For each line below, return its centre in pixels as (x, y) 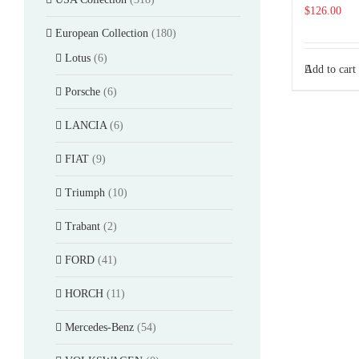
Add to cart (330, 69)
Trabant (83, 226)
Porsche (83, 91)
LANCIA (86, 125)
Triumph (85, 192)
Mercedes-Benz (99, 327)
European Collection (102, 33)
